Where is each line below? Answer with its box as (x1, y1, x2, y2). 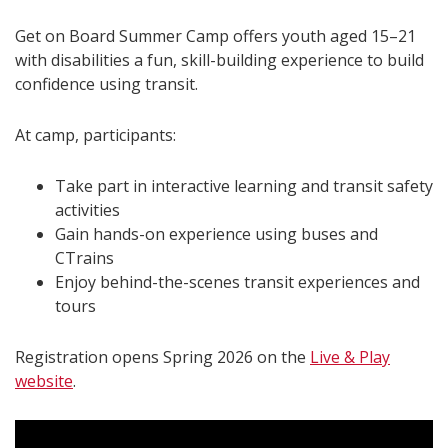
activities (55, 198, 120, 221)
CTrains (55, 246, 114, 269)
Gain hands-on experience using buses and (55, 222, 378, 245)
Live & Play (310, 345, 390, 368)
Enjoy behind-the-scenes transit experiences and (55, 270, 420, 293)
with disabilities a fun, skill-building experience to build (15, 48, 424, 71)
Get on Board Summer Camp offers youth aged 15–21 (15, 24, 416, 47)
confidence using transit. (15, 72, 198, 95)
